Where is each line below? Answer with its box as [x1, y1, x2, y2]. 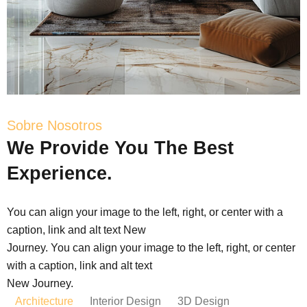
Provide [40, 137, 109, 158]
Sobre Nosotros [7, 117, 102, 133]
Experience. [7, 162, 112, 184]
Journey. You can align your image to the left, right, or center [7, 241, 295, 254]
